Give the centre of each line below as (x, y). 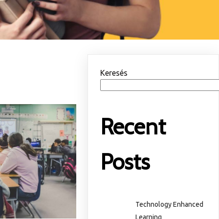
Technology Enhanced (170, 204)
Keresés (114, 73)
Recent (133, 127)
